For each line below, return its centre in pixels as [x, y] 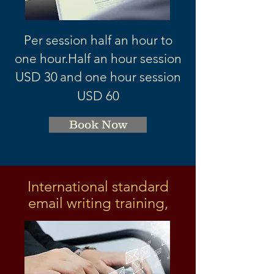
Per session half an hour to [98, 40]
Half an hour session [124, 58]
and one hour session [120, 77]
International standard [98, 186]
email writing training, [98, 203]
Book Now [98, 124]
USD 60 [98, 96]
